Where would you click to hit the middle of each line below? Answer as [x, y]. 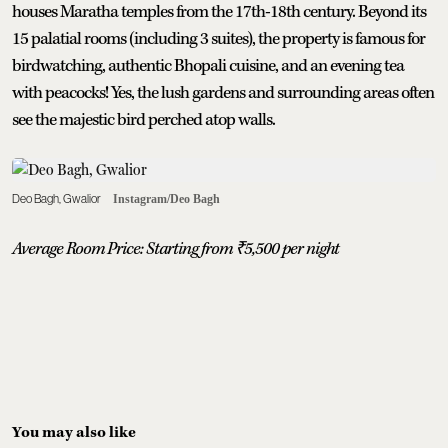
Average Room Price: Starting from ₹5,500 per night [175, 248]
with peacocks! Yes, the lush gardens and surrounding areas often [223, 92]
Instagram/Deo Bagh [166, 198]
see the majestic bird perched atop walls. [145, 119]
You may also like [74, 432]
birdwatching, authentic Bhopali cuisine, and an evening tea [208, 65]
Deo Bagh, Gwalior [56, 198]
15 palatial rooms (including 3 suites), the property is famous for [218, 38]
